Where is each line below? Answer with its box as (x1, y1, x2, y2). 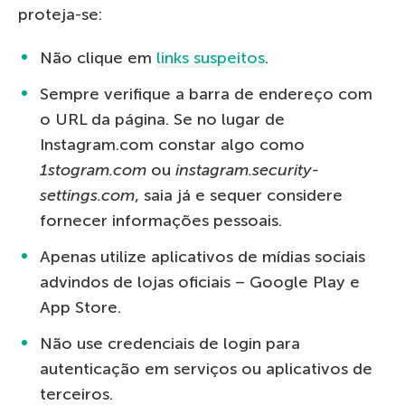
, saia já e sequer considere (135, 184, 343, 205)
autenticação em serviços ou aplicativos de (40, 358, 372, 379)
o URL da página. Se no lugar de (40, 108, 285, 129)
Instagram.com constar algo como (40, 134, 305, 155)
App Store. (40, 297, 121, 317)
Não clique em (40, 47, 156, 68)
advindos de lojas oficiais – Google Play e (40, 271, 360, 292)
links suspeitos (156, 47, 265, 68)
